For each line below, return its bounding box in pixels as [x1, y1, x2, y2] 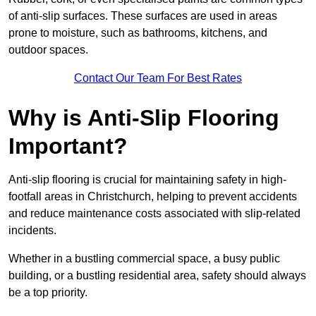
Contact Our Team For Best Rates [74, 72, 242, 85]
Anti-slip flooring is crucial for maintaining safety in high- [8, 174, 286, 186]
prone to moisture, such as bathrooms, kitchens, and [8, 27, 267, 39]
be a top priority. [8, 286, 90, 299]
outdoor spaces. [8, 44, 88, 56]
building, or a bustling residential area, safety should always [8, 269, 306, 282]
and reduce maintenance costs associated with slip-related [8, 207, 300, 220]
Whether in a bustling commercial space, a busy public [8, 253, 280, 265]
